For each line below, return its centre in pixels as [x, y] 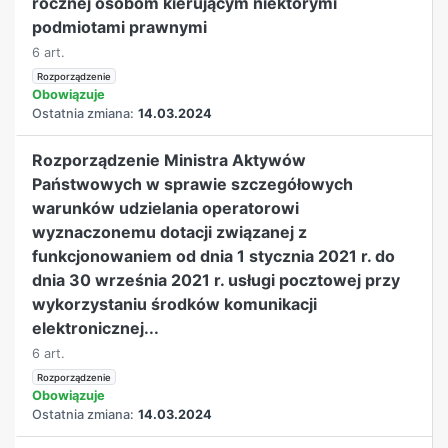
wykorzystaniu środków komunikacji [175, 303]
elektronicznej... [96, 327]
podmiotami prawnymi [120, 26]
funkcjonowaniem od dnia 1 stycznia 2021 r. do [214, 255]
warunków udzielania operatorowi [166, 207]
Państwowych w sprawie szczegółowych [193, 183]
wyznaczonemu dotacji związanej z [170, 231]
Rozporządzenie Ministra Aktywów [169, 159]
